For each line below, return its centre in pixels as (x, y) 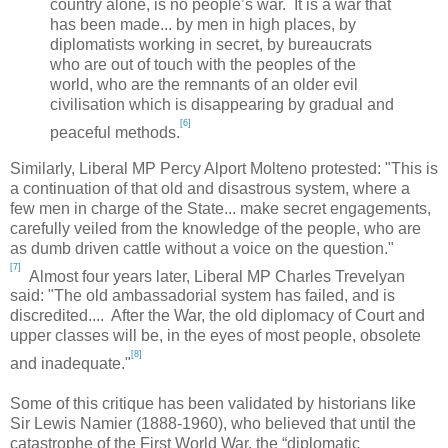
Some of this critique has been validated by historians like (213, 404)
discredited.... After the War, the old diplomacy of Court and (217, 316)
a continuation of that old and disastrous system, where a (210, 188)
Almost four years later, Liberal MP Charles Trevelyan (213, 276)
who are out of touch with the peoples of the (203, 65)
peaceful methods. (115, 132)
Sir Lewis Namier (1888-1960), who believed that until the (213, 424)
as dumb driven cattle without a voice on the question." (202, 248)
